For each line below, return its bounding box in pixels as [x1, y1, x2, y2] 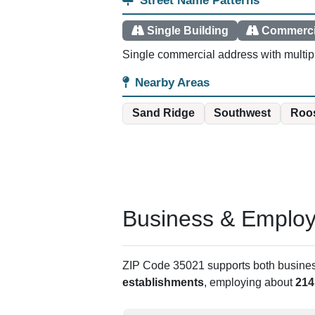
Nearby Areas [135, 76, 210, 90]
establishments [122, 276, 204, 288]
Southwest [214, 107, 271, 120]
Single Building [146, 24, 229, 37]
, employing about [204, 276, 295, 288]
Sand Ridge [131, 107, 195, 120]
